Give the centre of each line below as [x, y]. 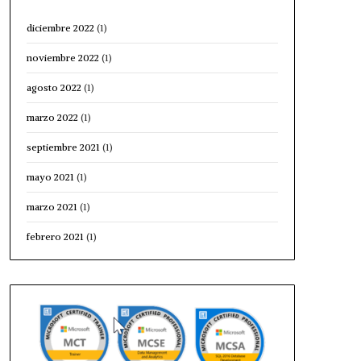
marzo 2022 [52, 117]
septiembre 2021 [63, 147]
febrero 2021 [55, 236]
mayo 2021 [50, 176]
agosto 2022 [54, 87]
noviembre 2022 [62, 57]
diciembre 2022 [60, 27]
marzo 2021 [52, 206]
